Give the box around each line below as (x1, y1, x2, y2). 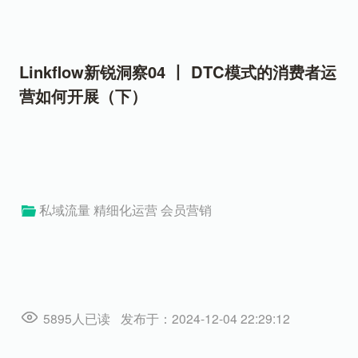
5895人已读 (42, 308, 110, 327)
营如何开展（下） (18, 84, 147, 108)
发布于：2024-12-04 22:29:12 (121, 308, 291, 327)
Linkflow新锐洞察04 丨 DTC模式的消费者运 (18, 60, 336, 84)
